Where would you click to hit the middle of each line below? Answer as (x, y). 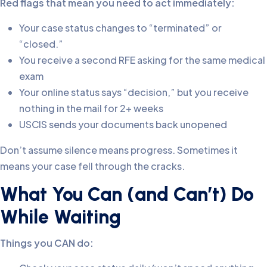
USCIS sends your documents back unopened (123, 125)
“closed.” (41, 44)
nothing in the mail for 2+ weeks (91, 108)
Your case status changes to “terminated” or (120, 28)
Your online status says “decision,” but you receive (134, 92)
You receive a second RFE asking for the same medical (142, 60)
